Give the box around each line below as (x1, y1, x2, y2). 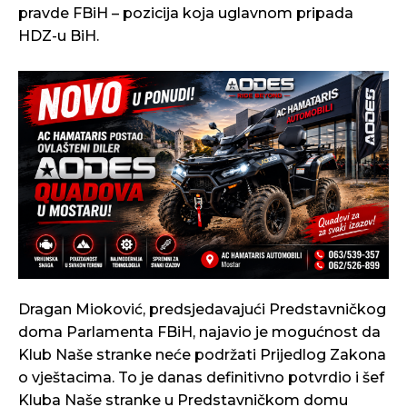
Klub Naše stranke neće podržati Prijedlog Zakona (18, 346, 386, 364)
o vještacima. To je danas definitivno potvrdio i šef (18, 369, 384, 387)
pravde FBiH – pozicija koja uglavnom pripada (18, 4, 353, 22)
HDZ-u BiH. (18, 26, 99, 45)
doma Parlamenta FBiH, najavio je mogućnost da (18, 323, 381, 342)
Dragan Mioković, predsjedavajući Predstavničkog (18, 301, 386, 319)
